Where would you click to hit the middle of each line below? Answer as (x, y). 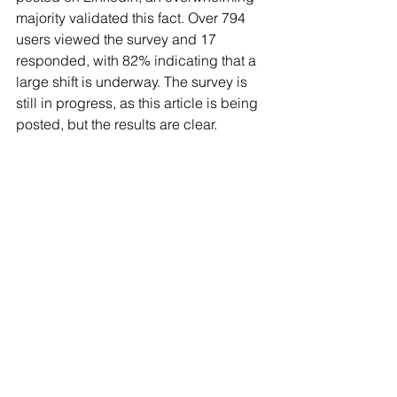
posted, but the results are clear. (117, 124)
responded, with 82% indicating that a (138, 60)
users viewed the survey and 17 (118, 39)
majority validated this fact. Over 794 (132, 18)
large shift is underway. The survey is (133, 82)
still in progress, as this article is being (139, 103)
